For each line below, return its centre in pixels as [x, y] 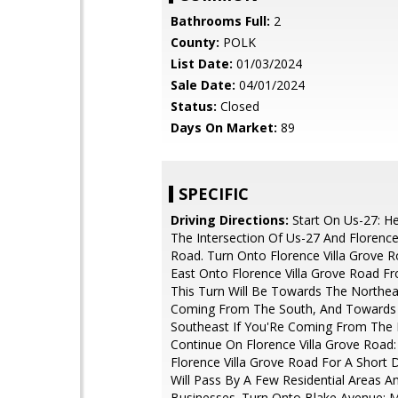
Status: [194, 106]
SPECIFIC [214, 194]
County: [195, 42]
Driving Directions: [230, 220]
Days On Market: [224, 127]
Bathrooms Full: [220, 21]
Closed [238, 106]
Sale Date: [203, 85]
